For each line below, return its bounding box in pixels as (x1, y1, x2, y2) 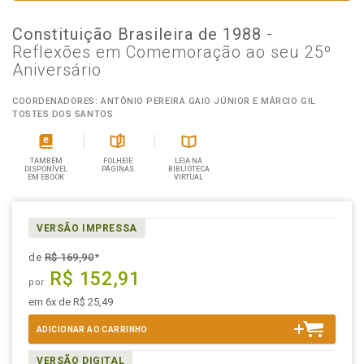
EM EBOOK (28, 173, 65, 181)
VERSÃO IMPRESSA (37, 223, 137, 234)
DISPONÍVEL (24, 165, 68, 173)
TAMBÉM (29, 157, 63, 165)
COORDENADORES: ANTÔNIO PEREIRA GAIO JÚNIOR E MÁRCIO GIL (12, 96, 316, 106)
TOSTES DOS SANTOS (12, 109, 114, 119)
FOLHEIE (102, 157, 132, 165)
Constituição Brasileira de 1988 (12, 24, 266, 44)
